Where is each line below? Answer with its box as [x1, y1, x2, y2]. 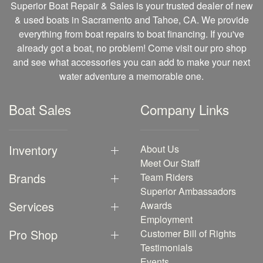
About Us [140, 142, 179, 156]
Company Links [140, 100, 229, 119]
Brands [9, 170, 46, 187]
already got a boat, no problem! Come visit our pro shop [16, 41, 247, 55]
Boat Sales [9, 100, 71, 119]
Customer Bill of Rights [140, 227, 236, 240]
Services [9, 198, 54, 215]
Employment [140, 213, 193, 226]
